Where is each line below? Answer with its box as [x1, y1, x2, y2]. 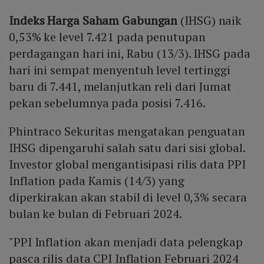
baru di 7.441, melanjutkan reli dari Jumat [9, 78, 232, 94]
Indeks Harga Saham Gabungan [9, 12, 181, 28]
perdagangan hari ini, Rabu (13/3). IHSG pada [9, 45, 250, 61]
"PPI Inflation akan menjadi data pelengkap [9, 233, 243, 250]
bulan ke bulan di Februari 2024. [9, 205, 184, 222]
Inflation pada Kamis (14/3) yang [9, 172, 184, 189]
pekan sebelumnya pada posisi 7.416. [9, 94, 206, 111]
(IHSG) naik [180, 12, 242, 28]
